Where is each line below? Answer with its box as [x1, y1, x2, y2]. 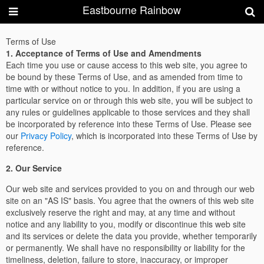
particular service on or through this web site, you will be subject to [6, 94, 253, 106]
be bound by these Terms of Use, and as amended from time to [6, 71, 243, 82]
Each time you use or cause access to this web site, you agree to [6, 59, 247, 71]
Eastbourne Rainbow [82, 2, 181, 18]
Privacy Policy [21, 130, 71, 141]
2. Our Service [6, 162, 62, 174]
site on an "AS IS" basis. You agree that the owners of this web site [6, 194, 254, 206]
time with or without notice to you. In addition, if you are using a [6, 82, 240, 94]
